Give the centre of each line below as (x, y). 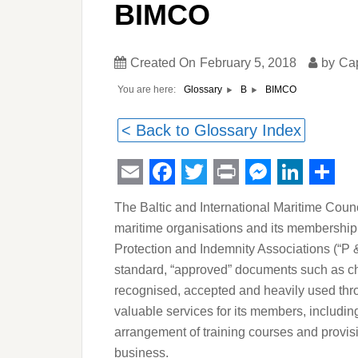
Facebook (206, 197)
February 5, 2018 (248, 63)
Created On (163, 63)
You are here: (147, 89)
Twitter (219, 197)
